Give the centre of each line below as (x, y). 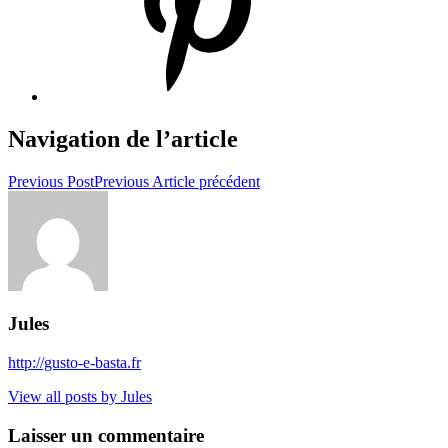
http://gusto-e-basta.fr (74, 363)
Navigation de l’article (123, 138)
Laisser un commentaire (106, 435)
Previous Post (51, 181)
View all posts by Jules (80, 397)
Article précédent (206, 181)
